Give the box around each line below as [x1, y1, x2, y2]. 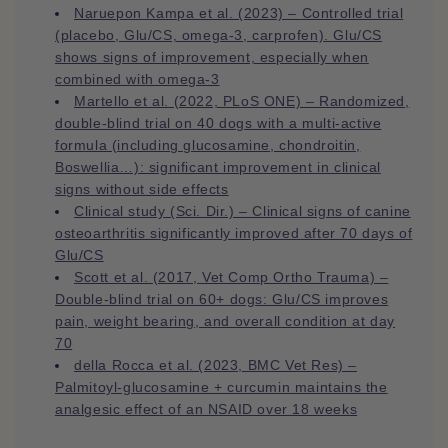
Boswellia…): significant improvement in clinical [55, 159, 381, 176]
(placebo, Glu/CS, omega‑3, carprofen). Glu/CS [55, 27, 383, 44]
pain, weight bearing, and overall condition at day [55, 313, 396, 330]
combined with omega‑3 [55, 71, 220, 88]
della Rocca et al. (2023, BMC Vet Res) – [74, 357, 358, 374]
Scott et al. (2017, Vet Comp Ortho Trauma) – [74, 269, 389, 286]
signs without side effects [55, 181, 229, 198]
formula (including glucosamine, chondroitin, [55, 137, 361, 154]
